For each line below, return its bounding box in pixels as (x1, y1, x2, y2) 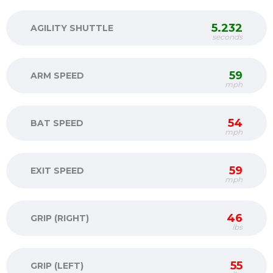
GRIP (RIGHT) (30, 213, 89, 224)
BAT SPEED (30, 118, 83, 129)
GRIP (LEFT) (30, 260, 83, 271)
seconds (212, 32, 243, 41)
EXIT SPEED (30, 165, 84, 176)
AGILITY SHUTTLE (30, 23, 113, 34)
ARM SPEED (30, 70, 84, 81)
